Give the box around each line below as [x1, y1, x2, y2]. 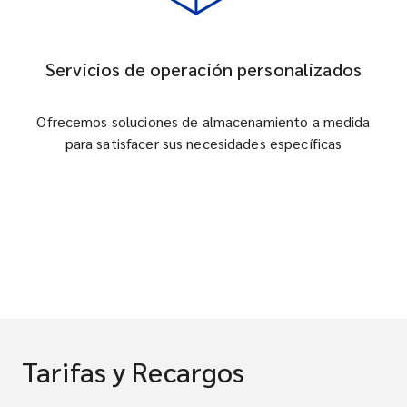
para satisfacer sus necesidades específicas [65, 134, 342, 153]
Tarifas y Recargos [22, 353, 245, 389]
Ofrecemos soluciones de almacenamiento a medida [36, 112, 371, 131]
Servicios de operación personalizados [45, 57, 362, 81]
